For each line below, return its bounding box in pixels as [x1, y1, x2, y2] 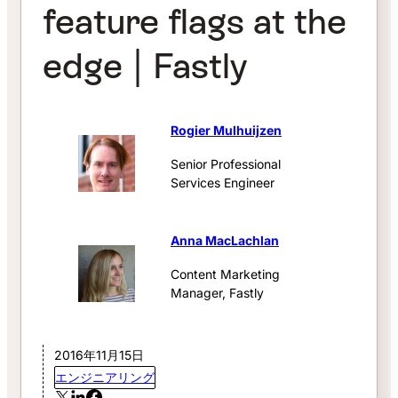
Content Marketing [171, 266, 280, 282]
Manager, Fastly [171, 284, 264, 300]
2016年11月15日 [54, 346, 144, 362]
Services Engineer [171, 174, 275, 190]
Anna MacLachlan [171, 232, 279, 248]
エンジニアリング [55, 369, 155, 385]
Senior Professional [171, 155, 281, 171]
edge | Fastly [43, 44, 247, 86]
